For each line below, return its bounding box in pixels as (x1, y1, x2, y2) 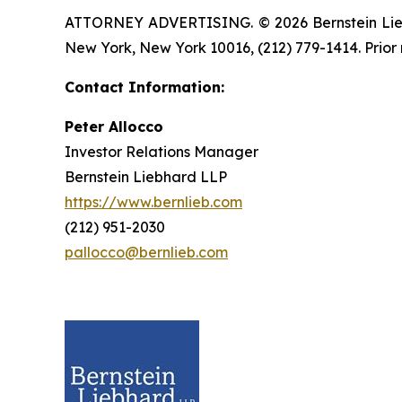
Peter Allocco (65, 117, 163, 135)
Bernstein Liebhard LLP (65, 167, 227, 186)
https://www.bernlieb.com (65, 192, 242, 211)
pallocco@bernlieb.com (65, 242, 228, 261)
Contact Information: (65, 77, 224, 96)
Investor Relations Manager (65, 142, 258, 161)
